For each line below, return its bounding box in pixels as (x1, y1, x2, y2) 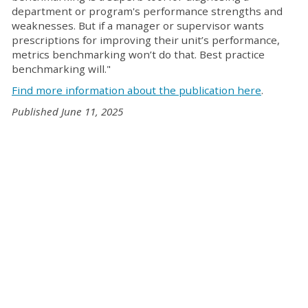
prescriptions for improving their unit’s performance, (12, 33, 280, 47)
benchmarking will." (12, 62, 111, 76)
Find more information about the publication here (12, 83, 261, 98)
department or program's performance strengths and (12, 4, 283, 19)
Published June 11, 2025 (12, 104, 123, 119)
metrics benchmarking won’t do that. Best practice (12, 47, 265, 62)
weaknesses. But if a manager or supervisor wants (12, 19, 264, 33)
